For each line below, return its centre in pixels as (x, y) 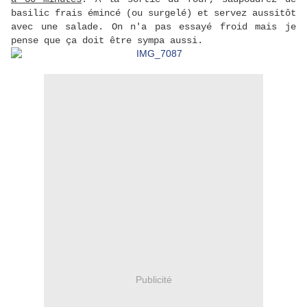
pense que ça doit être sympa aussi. (107, 41)
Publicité (153, 279)
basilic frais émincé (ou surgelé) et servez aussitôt (153, 13)
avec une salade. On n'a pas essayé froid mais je (153, 27)
